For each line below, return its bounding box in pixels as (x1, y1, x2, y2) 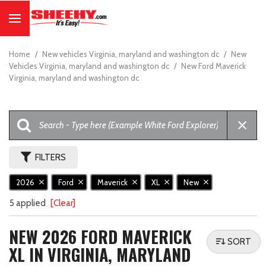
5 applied (9, 198, 47, 209)
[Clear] (50, 198, 75, 209)
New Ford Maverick (181, 61, 246, 71)
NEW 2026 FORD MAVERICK (9, 224, 192, 249)
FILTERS (35, 152, 66, 163)
